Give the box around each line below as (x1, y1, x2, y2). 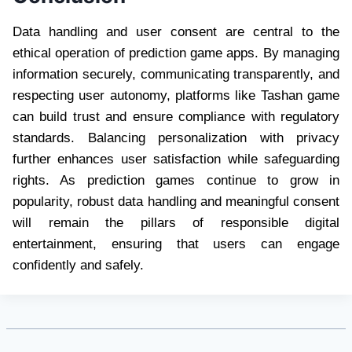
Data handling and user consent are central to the (13, 24, 339, 40)
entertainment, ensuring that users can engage (13, 236, 339, 252)
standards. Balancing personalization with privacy (13, 130, 339, 146)
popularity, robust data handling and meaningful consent (13, 194, 339, 210)
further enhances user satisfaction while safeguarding (13, 152, 339, 167)
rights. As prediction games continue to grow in (13, 173, 339, 189)
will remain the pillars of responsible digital (13, 215, 339, 231)
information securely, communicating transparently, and (13, 67, 339, 82)
